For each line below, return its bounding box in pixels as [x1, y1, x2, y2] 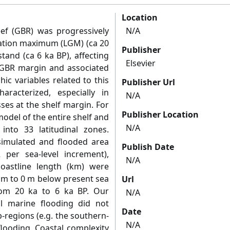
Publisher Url [122, 76, 175, 88]
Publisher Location [122, 109, 199, 121]
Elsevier [126, 57, 156, 69]
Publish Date [122, 141, 174, 153]
